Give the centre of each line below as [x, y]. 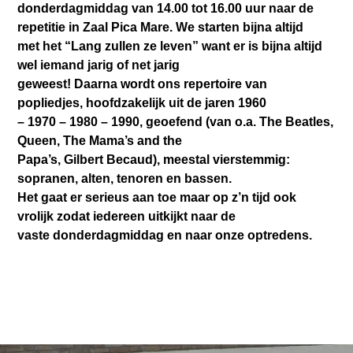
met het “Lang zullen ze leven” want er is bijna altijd [170, 46]
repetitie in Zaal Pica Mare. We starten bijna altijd [161, 27]
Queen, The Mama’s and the [100, 140]
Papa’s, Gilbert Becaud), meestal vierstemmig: [154, 159]
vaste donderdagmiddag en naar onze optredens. [165, 235]
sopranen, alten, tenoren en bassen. [125, 178]
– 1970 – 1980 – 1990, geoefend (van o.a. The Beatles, [176, 121]
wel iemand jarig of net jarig [99, 65]
